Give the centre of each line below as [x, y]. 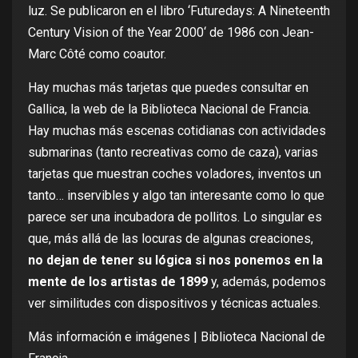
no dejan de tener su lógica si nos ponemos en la [175, 261]
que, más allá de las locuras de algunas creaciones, [171, 239]
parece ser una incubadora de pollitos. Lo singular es [175, 217]
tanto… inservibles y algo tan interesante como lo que [176, 196]
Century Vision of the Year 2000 [116, 33]
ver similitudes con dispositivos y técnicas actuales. [174, 304]
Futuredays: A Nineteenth [260, 11]
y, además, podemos [267, 282]
